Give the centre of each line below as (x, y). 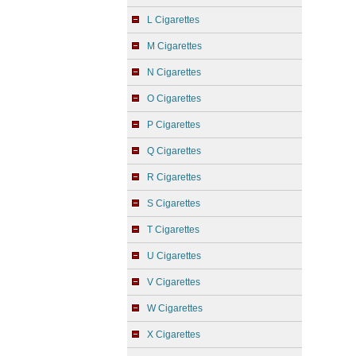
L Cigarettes (173, 20)
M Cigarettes (174, 46)
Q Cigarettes (174, 151)
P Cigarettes (174, 125)
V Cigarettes (174, 282)
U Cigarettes (174, 256)
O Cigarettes (174, 99)
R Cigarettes (174, 177)
